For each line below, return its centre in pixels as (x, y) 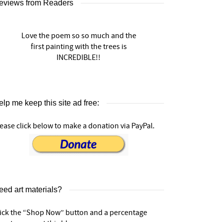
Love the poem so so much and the (79, 36)
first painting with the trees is (79, 47)
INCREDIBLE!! (79, 57)
